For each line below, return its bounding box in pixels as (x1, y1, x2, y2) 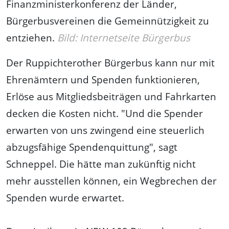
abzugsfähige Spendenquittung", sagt (6, 140, 177, 154)
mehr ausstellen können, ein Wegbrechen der (6, 174, 217, 188)
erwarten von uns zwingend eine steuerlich (6, 123, 204, 138)
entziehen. (6, 31, 57, 45)
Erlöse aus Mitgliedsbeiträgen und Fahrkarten (6, 89, 216, 104)
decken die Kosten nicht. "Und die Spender (6, 106, 203, 121)
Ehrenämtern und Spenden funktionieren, (6, 73, 200, 87)
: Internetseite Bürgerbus (75, 31, 190, 45)
